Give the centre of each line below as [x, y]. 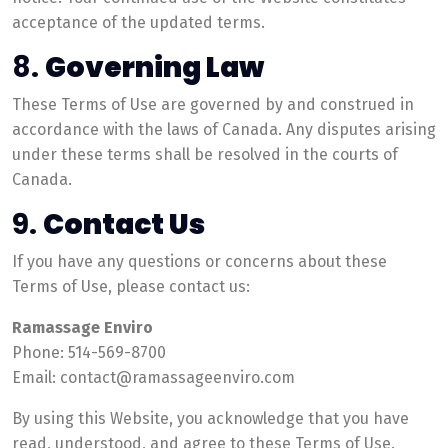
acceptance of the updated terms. [138, 22]
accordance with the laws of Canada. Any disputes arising [224, 129]
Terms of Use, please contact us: [131, 286]
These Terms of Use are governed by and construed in [213, 104]
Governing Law [154, 67]
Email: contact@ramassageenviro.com [153, 377]
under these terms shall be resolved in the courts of [205, 154]
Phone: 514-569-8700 [89, 352]
